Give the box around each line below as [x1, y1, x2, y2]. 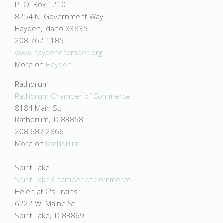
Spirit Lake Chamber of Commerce [15, 174, 131, 184]
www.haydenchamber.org [15, 47, 102, 57]
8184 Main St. [15, 103, 62, 112]
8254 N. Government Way [15, 11, 103, 21]
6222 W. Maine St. [15, 198, 77, 208]
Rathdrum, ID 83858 [15, 114, 83, 124]
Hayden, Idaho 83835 [15, 23, 88, 33]
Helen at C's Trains [15, 186, 78, 196]
